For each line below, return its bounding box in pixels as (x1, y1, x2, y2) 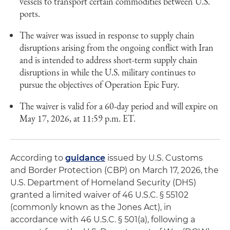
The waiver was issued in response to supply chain (20, 29, 195, 41)
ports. (20, 8, 40, 20)
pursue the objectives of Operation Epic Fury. (20, 79, 179, 90)
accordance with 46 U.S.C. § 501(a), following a (10, 215, 195, 224)
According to (10, 153, 65, 163)
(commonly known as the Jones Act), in (10, 202, 171, 212)
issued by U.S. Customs (105, 153, 203, 163)
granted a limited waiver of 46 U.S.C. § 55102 (10, 190, 188, 200)
